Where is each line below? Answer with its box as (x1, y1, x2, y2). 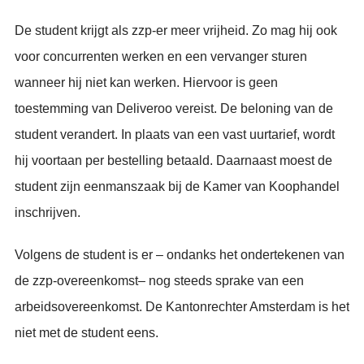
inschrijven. (15, 206, 80, 219)
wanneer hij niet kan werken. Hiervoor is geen (15, 76, 278, 89)
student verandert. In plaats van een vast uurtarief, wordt (15, 128, 335, 141)
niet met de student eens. (15, 326, 158, 340)
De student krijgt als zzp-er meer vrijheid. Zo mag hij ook (15, 24, 337, 37)
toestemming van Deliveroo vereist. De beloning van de (15, 102, 333, 115)
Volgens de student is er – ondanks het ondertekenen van (15, 248, 344, 262)
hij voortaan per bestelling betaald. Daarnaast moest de (15, 154, 332, 167)
